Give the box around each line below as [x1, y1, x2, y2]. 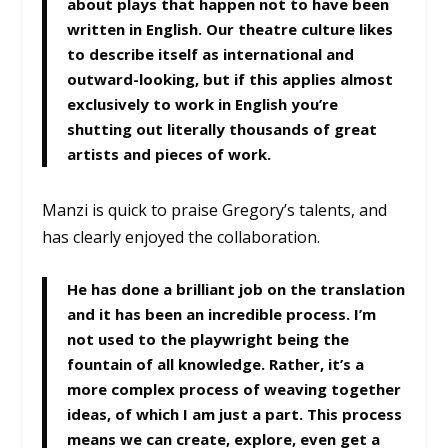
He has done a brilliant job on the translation [67, 278, 406, 299]
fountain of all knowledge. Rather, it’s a [67, 353, 365, 374]
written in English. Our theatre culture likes [67, 19, 394, 40]
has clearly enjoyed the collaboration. [42, 226, 321, 249]
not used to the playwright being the [67, 328, 350, 349]
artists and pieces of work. [67, 144, 272, 165]
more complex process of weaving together [67, 378, 402, 399]
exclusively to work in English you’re [67, 94, 339, 115]
